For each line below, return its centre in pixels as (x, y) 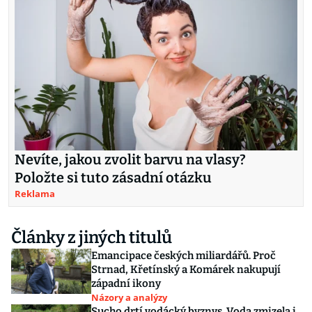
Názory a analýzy (129, 298)
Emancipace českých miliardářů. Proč (184, 256)
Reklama (35, 194)
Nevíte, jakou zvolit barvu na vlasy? (130, 160)
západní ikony (126, 284)
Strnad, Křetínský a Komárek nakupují (186, 270)
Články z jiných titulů (92, 238)
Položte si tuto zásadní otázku (113, 178)
